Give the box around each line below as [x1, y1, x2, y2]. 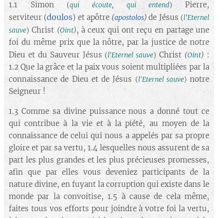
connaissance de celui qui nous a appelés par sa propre [9, 131, 209, 140]
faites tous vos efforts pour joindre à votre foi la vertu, [9, 204, 209, 213]
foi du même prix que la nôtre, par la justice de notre [9, 37, 209, 47]
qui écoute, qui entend [70, 1, 170, 9]
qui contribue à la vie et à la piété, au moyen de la [9, 119, 209, 128]
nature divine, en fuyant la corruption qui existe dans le [9, 180, 209, 189]
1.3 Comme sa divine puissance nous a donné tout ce [9, 107, 209, 116]
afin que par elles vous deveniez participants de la [9, 167, 209, 177]
